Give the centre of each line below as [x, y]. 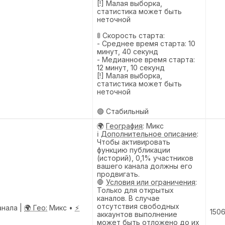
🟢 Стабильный [123, 111]
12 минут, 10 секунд [131, 67]
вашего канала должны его [145, 166]
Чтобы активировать [134, 142]
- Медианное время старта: [146, 59]
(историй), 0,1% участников [145, 158]
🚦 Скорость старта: [131, 35]
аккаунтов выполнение [137, 214]
